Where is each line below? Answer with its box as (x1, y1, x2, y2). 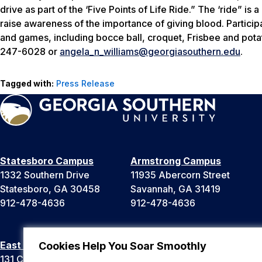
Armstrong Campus (130, 154, 221, 167)
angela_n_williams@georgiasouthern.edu (60, 45, 240, 57)
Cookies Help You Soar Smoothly (39, 240, 206, 252)
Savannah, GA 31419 (130, 182, 220, 195)
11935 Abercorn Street (130, 168, 230, 181)
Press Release (56, 78, 115, 88)
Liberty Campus (130, 239, 204, 251)
